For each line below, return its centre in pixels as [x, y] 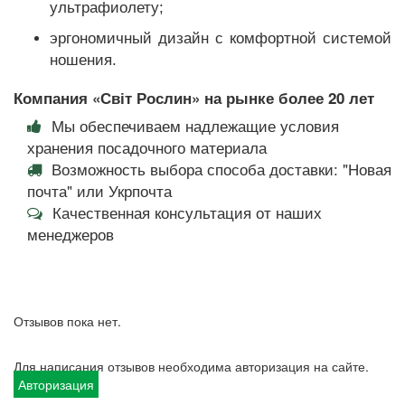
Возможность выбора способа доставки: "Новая [221, 169]
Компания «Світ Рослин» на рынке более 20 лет [194, 98]
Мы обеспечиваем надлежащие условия [195, 125]
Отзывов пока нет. [67, 321]
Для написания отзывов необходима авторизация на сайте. [191, 366]
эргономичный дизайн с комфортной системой [221, 38]
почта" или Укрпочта [99, 190]
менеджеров [73, 234]
